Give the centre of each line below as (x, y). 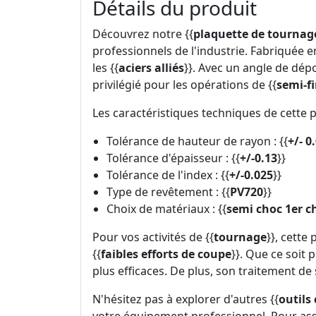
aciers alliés (151, 68)
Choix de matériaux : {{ (166, 209)
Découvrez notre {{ (143, 34)
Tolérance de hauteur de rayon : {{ (197, 141)
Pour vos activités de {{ (153, 237)
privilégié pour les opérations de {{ (184, 85)
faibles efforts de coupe (166, 254)
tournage (240, 237)
